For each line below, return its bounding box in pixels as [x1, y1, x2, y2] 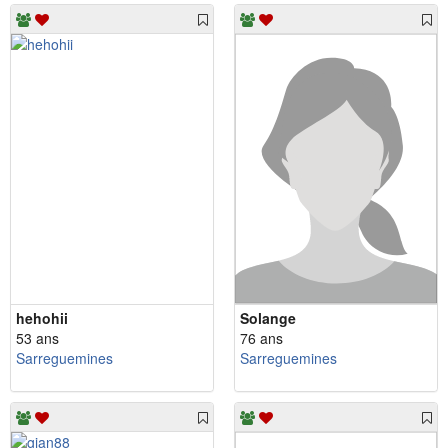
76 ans [240, 327, 283, 348]
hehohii [16, 307, 68, 328]
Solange [240, 307, 296, 328]
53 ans [16, 327, 59, 348]
